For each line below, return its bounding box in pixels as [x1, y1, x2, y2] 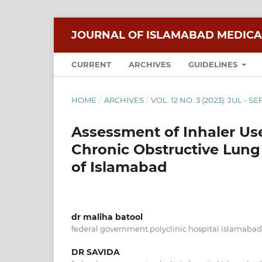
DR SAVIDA [71, 246, 120, 257]
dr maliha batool [71, 211, 143, 222]
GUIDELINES [188, 59, 240, 69]
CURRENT [71, 59, 111, 69]
